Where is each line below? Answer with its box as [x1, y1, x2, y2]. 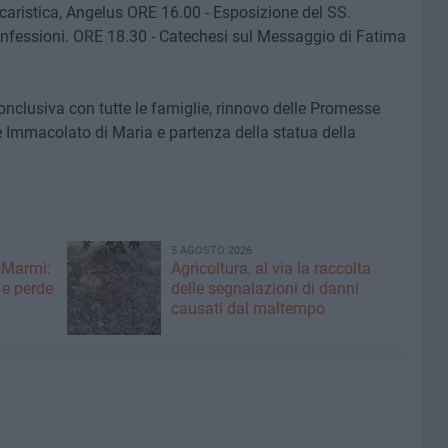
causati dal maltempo [170, 299, 325, 318]
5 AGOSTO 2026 [170, 244, 252, 257]
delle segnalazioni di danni [170, 279, 359, 298]
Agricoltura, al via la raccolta [170, 259, 371, 278]
